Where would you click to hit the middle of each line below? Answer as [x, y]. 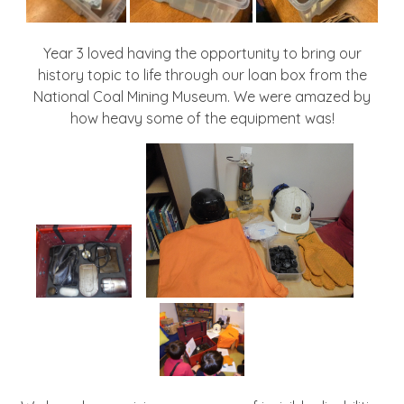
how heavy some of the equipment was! [202, 118]
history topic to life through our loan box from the [202, 74]
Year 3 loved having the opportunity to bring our [202, 53]
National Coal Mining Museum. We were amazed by [202, 96]
